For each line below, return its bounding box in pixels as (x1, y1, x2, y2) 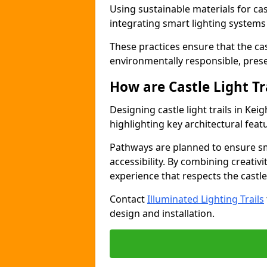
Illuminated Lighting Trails (147, 193, 264, 206)
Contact (110, 193, 147, 206)
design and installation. (110, 207, 215, 220)
